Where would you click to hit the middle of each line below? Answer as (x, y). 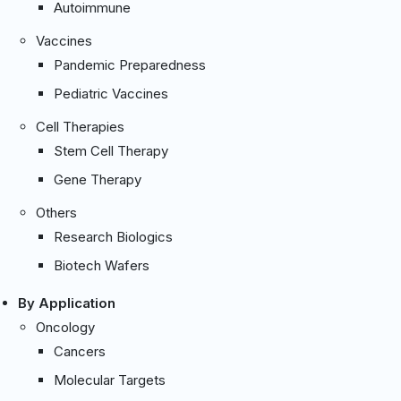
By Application (67, 303)
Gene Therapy (98, 179)
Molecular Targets (110, 380)
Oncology (65, 327)
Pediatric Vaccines (111, 93)
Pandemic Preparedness (130, 64)
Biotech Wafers (102, 265)
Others (56, 212)
